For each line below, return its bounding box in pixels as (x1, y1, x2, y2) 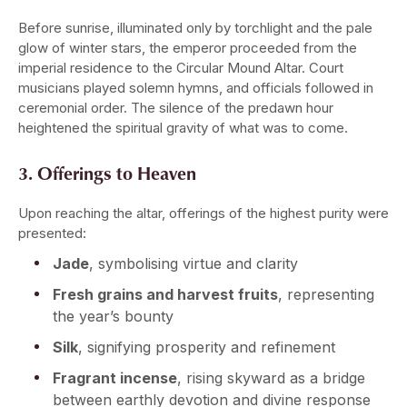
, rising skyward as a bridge (177, 369, 365, 388)
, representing (278, 285, 374, 304)
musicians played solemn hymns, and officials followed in (18, 79, 373, 97)
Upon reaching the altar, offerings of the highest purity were (18, 204, 389, 223)
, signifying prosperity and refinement (78, 338, 335, 357)
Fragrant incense (53, 369, 177, 388)
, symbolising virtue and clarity (89, 254, 298, 273)
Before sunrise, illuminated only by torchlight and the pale (18, 19, 372, 37)
